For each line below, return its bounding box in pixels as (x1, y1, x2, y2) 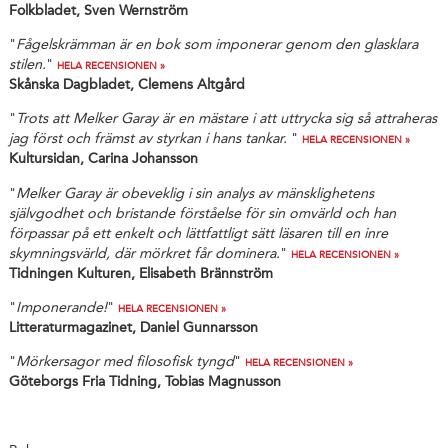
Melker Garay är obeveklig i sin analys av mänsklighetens (15, 184, 374, 202)
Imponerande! (15, 299, 107, 317)
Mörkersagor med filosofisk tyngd (15, 353, 234, 371)
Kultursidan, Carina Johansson (8, 150, 198, 168)
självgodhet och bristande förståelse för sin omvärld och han (8, 204, 396, 222)
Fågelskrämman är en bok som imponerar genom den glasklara (15, 35, 418, 53)
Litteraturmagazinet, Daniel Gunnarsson (8, 319, 258, 337)
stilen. (8, 55, 46, 73)
